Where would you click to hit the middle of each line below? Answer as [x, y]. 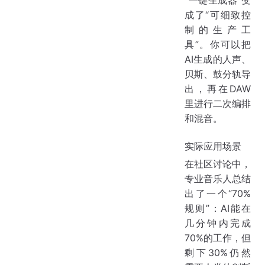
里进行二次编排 [218, 104]
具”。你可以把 [218, 45]
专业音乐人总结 [218, 179]
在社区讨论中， [218, 164]
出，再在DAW [218, 89]
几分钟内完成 [218, 223]
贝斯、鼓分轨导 [218, 74]
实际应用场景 [213, 146]
